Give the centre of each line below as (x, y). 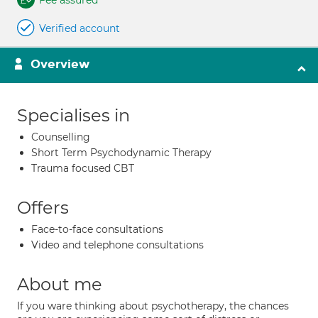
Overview (60, 64)
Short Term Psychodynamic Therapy (121, 153)
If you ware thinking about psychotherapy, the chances (153, 306)
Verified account (79, 28)
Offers (43, 208)
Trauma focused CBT (83, 168)
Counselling (61, 137)
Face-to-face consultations (97, 229)
